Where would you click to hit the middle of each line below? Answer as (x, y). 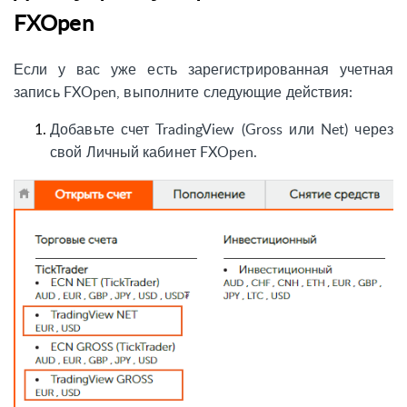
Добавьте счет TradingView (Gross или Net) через (222, 129)
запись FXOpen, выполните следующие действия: (184, 91)
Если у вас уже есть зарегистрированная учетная (203, 69)
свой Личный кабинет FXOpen (152, 151)
